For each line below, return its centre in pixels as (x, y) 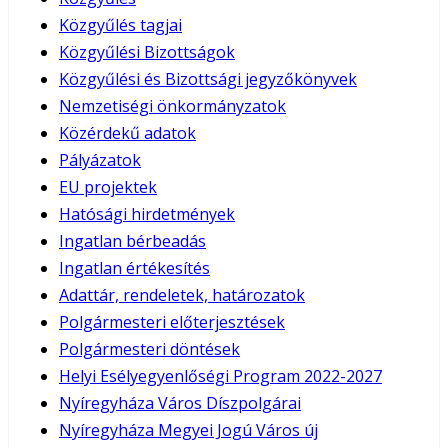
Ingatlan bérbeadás (132, 240)
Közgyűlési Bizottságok (147, 51)
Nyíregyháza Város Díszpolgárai (180, 402)
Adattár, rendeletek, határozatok (182, 294)
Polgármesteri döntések (149, 348)
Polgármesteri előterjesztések (172, 321)
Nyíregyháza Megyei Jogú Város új (188, 429)
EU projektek (108, 186)
